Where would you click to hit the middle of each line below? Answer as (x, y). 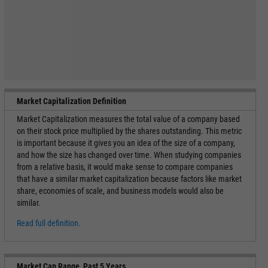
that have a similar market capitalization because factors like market (129, 179)
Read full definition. (48, 223)
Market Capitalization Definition (71, 101)
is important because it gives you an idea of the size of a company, (126, 143)
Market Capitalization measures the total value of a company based (128, 119)
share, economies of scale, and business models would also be (120, 191)
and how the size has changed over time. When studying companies (129, 155)
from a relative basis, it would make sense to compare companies (124, 167)
